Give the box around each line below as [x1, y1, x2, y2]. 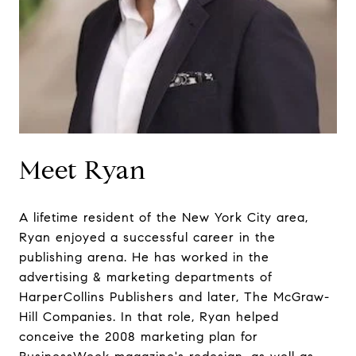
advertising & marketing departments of [19, 269, 273, 284]
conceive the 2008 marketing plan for [19, 328, 258, 344]
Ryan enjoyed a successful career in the [19, 229, 276, 245]
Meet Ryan [19, 154, 146, 186]
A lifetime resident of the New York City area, [19, 209, 308, 225]
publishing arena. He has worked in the [19, 249, 269, 265]
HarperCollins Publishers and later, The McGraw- [19, 288, 330, 304]
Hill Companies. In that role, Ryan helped [19, 308, 279, 324]
